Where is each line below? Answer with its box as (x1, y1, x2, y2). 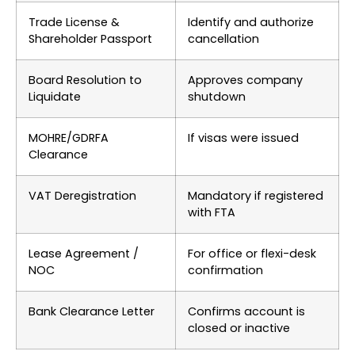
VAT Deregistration (29, 187, 136, 204)
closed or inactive (188, 319, 290, 336)
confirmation (188, 261, 263, 278)
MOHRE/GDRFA (29, 129, 109, 146)
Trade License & (29, 13, 120, 30)
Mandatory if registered (188, 187, 323, 204)
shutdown (188, 88, 246, 105)
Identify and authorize (188, 13, 314, 30)
